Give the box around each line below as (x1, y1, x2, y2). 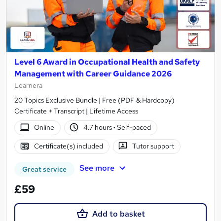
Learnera (14, 80, 42, 90)
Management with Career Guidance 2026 (14, 68, 172, 79)
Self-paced (115, 123, 151, 132)
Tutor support (132, 142, 175, 151)
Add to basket (92, 208, 145, 219)
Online (34, 123, 54, 132)
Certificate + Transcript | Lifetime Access (14, 106, 138, 115)
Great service (22, 164, 67, 174)
